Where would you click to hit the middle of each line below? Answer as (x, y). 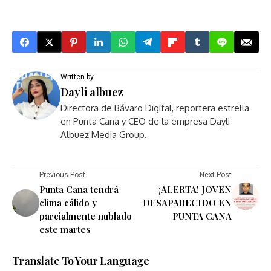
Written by (77, 77)
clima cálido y (68, 203)
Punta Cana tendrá (79, 190)
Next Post (216, 175)
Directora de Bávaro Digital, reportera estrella (155, 108)
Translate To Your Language (80, 261)
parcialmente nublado (86, 216)
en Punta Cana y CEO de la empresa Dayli (145, 122)
